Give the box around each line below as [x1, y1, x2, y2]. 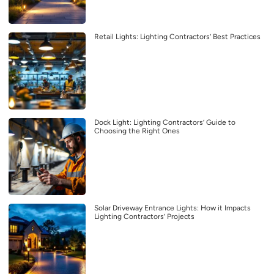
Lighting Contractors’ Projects [94, 212, 194, 221]
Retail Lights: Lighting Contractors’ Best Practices [94, 32, 261, 41]
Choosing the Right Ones [94, 126, 180, 135]
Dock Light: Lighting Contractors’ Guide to [94, 117, 235, 127]
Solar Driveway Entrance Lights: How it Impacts [94, 203, 251, 212]
